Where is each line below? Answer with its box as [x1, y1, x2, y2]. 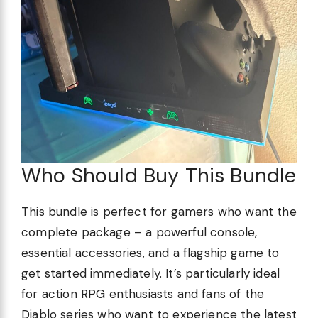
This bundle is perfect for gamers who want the [21, 203, 297, 219]
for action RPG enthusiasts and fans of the [21, 285, 265, 302]
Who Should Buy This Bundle [21, 161, 297, 189]
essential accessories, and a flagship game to [21, 244, 280, 261]
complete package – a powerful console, [21, 224, 258, 240]
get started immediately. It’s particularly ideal [21, 265, 280, 281]
